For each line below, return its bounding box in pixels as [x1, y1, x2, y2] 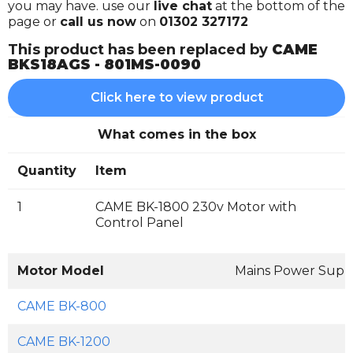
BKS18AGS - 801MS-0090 [8, 56, 201, 73]
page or [8, 14, 60, 29]
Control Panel [95, 215, 184, 230]
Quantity [17, 163, 76, 178]
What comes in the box [97, 127, 256, 142]
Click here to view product [90, 90, 263, 105]
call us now [60, 14, 136, 29]
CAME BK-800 [17, 299, 106, 314]
